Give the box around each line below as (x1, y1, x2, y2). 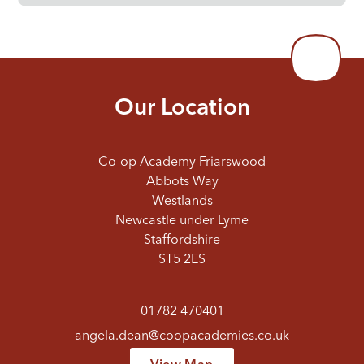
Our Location (114, 97, 250, 121)
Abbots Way (145, 175, 219, 189)
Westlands (151, 195, 213, 209)
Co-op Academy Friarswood (98, 156, 266, 170)
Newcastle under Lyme (115, 214, 249, 228)
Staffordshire (144, 234, 220, 248)
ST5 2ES (158, 253, 206, 267)
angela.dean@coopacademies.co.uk (75, 330, 289, 344)
